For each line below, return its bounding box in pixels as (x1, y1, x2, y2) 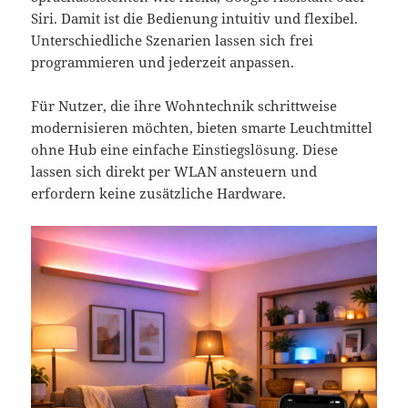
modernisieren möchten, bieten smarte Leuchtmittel (31, 117, 373, 137)
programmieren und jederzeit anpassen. (31, 52, 295, 71)
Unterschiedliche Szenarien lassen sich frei (31, 30, 314, 49)
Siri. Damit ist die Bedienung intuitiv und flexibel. (31, 8, 359, 27)
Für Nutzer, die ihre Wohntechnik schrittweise (31, 96, 338, 115)
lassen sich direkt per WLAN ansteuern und (31, 161, 318, 180)
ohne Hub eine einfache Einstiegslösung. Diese (31, 139, 339, 158)
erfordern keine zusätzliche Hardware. (31, 183, 287, 202)
